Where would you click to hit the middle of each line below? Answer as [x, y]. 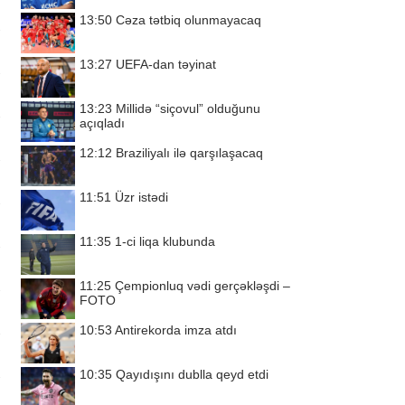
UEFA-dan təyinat [166, 64]
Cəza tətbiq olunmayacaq [188, 20]
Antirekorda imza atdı [176, 330]
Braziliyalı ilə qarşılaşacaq [189, 153]
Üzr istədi [141, 197]
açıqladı [102, 123]
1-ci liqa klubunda [165, 241]
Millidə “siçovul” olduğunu [188, 108]
